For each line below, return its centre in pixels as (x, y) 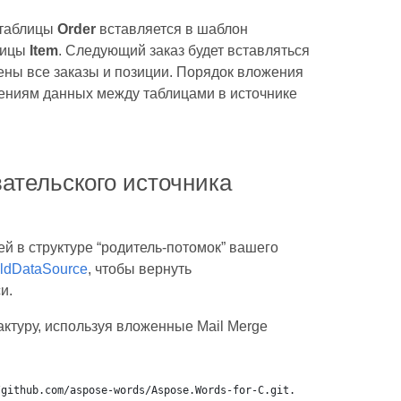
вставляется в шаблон (171, 29)
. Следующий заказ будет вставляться (183, 51)
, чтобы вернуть (139, 269)
